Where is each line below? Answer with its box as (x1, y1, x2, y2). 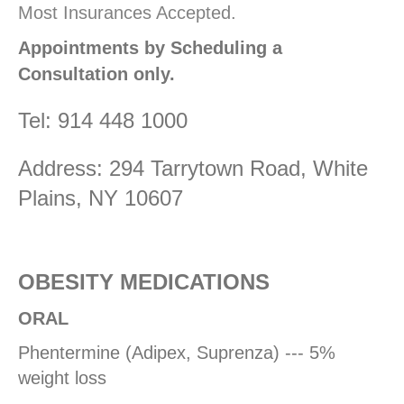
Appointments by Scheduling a (18, 37, 282, 58)
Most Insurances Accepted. (18, 2, 236, 23)
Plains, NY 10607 (18, 185, 183, 210)
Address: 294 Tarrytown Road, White (18, 155, 368, 180)
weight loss (18, 367, 106, 388)
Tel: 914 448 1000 (18, 107, 188, 133)
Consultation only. (18, 63, 175, 84)
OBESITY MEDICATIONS (18, 269, 270, 294)
